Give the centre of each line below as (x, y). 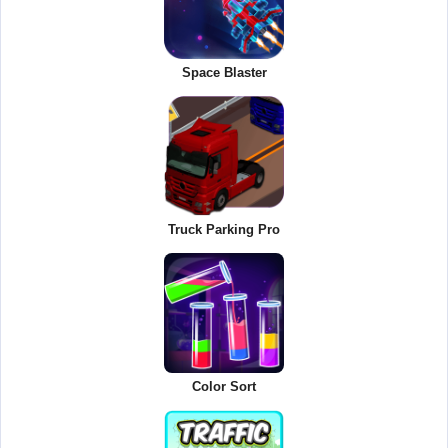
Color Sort (224, 387)
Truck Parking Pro (224, 230)
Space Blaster (224, 73)
